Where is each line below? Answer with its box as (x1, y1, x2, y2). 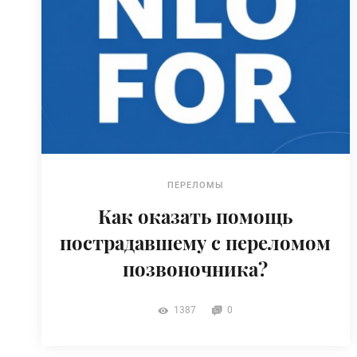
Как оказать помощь (98, 202, 293, 229)
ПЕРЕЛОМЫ (167, 179, 224, 190)
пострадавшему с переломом (60, 229, 331, 255)
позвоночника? (123, 255, 269, 281)
